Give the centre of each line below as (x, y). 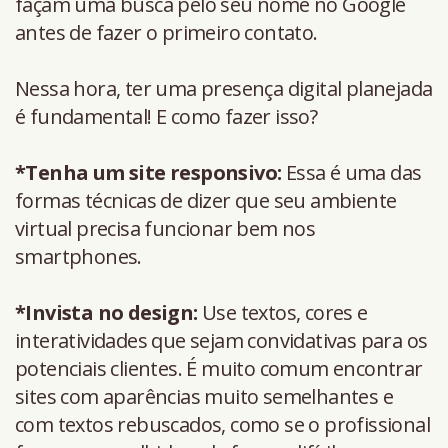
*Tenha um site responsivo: (150, 172)
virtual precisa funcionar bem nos (165, 228)
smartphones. (78, 256)
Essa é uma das (353, 172)
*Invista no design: (106, 312)
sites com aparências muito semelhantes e (204, 396)
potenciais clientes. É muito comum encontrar (219, 368)
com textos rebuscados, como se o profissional (222, 424)
